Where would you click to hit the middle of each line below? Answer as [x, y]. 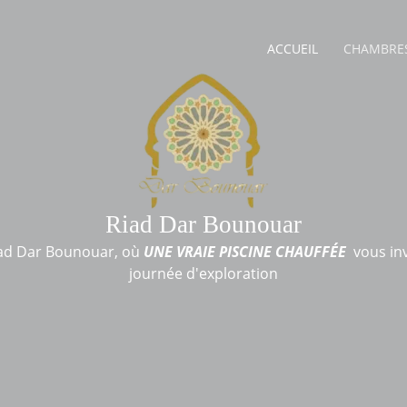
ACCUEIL [293, 49]
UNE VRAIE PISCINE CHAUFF [234, 252]
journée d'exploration [203, 273]
